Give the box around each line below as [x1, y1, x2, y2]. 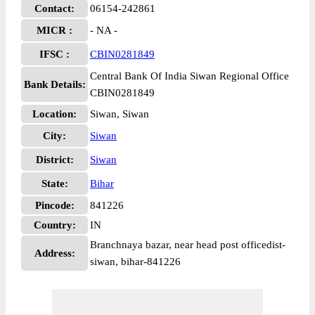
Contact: [34, 3, 75, 14]
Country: [33, 219, 76, 231]
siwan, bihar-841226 [90, 256, 181, 267]
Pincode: [34, 200, 75, 211]
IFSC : [39, 49, 70, 60]
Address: [34, 247, 75, 259]
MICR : [37, 25, 72, 36]
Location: [32, 108, 77, 120]
